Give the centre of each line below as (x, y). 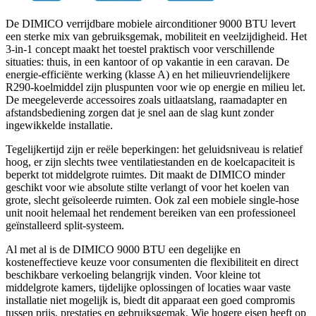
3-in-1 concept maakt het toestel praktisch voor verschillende (140, 49)
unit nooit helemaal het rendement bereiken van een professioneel (151, 212)
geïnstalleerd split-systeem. (65, 225)
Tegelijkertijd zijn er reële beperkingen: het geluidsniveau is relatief (154, 149)
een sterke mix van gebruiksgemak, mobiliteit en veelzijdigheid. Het (156, 36)
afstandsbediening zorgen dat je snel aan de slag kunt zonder (140, 112)
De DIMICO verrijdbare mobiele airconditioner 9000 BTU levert (151, 23)
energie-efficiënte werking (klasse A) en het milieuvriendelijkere (148, 74)
